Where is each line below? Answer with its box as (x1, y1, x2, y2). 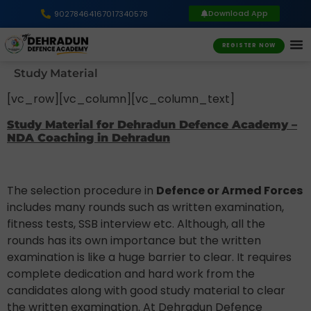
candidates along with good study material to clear (7, 282, 285, 299)
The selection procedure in (7, 182, 156, 199)
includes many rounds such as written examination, (7, 199, 284, 215)
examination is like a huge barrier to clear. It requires (7, 249, 292, 265)
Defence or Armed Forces (156, 182, 303, 199)
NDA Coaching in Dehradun (7, 131, 170, 144)
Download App (208, 8, 269, 19)
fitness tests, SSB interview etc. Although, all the (7, 215, 265, 232)
